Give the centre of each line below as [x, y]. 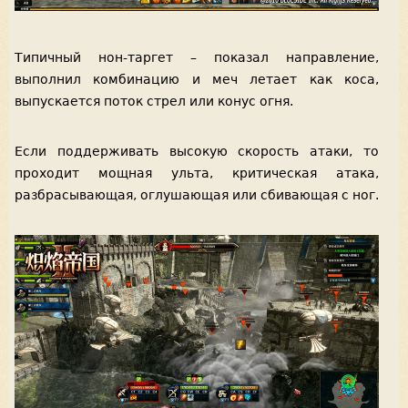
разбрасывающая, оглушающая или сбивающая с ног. [197, 195]
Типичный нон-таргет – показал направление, [197, 57]
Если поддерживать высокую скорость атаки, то [197, 152]
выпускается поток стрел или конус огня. [154, 101]
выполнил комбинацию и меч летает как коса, [197, 79]
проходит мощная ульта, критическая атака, [197, 173]
